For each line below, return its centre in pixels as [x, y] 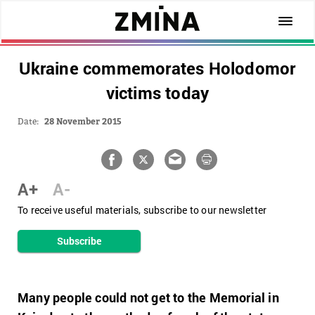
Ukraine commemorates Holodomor [157, 68]
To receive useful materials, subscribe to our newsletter [142, 210]
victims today [157, 93]
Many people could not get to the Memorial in [148, 297]
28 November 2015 [83, 121]
